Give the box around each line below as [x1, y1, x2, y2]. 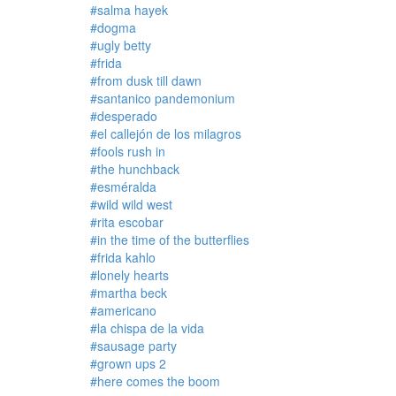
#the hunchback [90, 160, 179, 178]
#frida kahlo [90, 248, 156, 266]
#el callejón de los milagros [90, 125, 241, 142]
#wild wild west [90, 195, 172, 213]
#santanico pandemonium [90, 89, 235, 107]
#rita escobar [90, 213, 164, 231]
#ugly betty [90, 36, 151, 54]
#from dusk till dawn [90, 72, 202, 89]
